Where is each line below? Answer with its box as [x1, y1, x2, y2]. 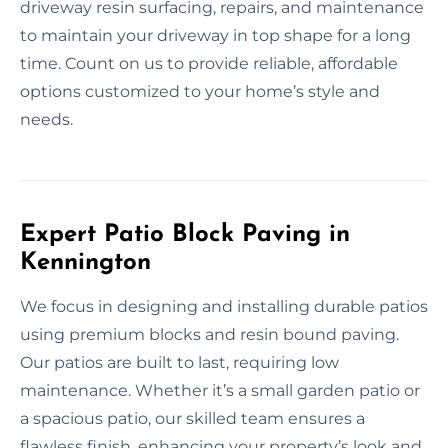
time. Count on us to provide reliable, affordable [20, 53, 398, 73]
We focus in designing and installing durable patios [20, 296, 428, 316]
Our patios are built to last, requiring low [20, 352, 339, 372]
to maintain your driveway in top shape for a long [20, 25, 411, 45]
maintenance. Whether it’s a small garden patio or [20, 380, 420, 400]
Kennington [20, 250, 151, 275]
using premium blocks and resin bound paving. [20, 324, 399, 344]
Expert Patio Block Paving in [20, 222, 350, 247]
